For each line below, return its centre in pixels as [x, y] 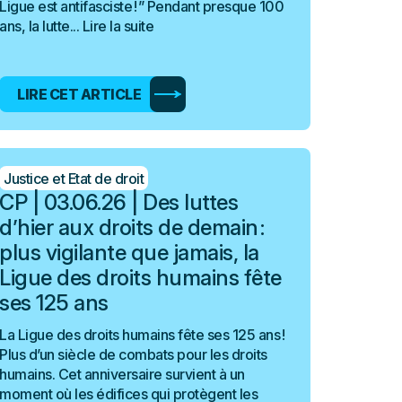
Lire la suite [118, 26]
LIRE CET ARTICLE [79, 94]
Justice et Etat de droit [74, 178]
